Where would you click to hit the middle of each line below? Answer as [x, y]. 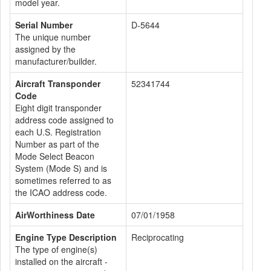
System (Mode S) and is [61, 168]
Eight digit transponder [58, 108]
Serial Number [44, 25]
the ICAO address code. [61, 192]
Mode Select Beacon [55, 156]
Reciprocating [158, 237]
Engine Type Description [66, 237]
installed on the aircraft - [61, 261]
